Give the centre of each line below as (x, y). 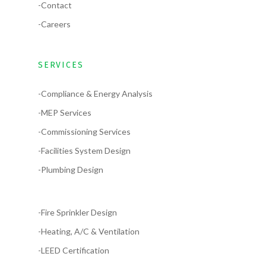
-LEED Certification (74, 251)
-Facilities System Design (84, 151)
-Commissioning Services (84, 132)
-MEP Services (65, 113)
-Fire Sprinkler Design (77, 213)
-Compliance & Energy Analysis (95, 94)
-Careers (54, 24)
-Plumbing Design (71, 170)
